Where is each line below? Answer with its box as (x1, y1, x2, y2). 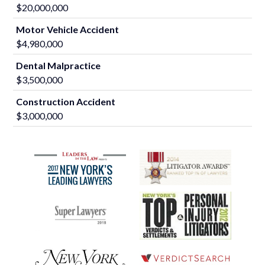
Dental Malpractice (16, 60, 101, 72)
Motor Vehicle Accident (16, 24, 119, 35)
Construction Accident (16, 96, 116, 108)
